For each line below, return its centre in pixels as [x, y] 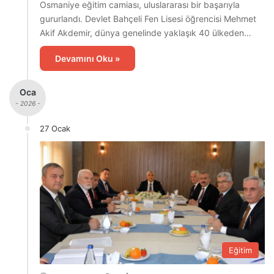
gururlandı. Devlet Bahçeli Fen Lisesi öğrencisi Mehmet [148, 18]
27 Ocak [55, 128]
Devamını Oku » [87, 58]
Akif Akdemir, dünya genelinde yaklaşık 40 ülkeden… [146, 32]
